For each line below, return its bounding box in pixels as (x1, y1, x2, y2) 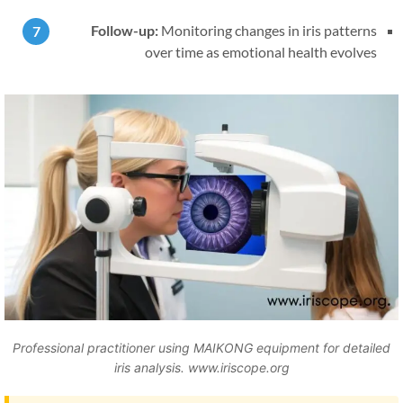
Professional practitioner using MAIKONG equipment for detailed (23, 339, 401, 355)
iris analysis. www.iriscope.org (124, 359, 300, 375)
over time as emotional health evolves (156, 43, 388, 61)
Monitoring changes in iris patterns (172, 22, 388, 40)
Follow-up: (102, 22, 169, 40)
